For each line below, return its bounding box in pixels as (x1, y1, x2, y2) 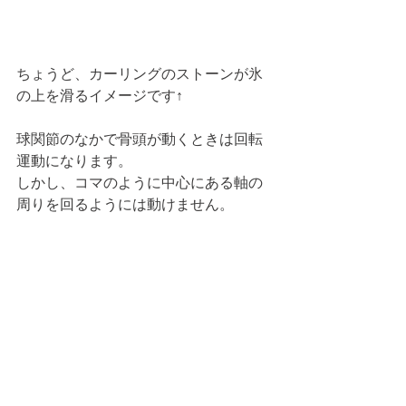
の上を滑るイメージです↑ (16, 85, 183, 104)
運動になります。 (16, 150, 132, 169)
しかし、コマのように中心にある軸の (16, 172, 263, 191)
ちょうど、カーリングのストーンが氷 (16, 63, 263, 82)
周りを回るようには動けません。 (16, 194, 234, 213)
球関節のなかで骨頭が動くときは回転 (16, 129, 263, 148)
